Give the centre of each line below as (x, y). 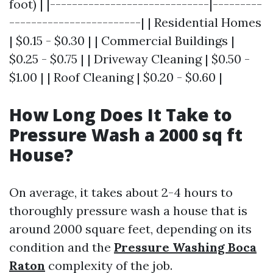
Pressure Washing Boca (185, 247)
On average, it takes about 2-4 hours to (121, 192)
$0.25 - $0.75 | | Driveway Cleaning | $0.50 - (129, 59)
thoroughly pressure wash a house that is (128, 211)
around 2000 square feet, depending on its (130, 229)
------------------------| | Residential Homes (135, 22)
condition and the (62, 247)
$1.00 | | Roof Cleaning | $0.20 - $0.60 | (116, 77)
